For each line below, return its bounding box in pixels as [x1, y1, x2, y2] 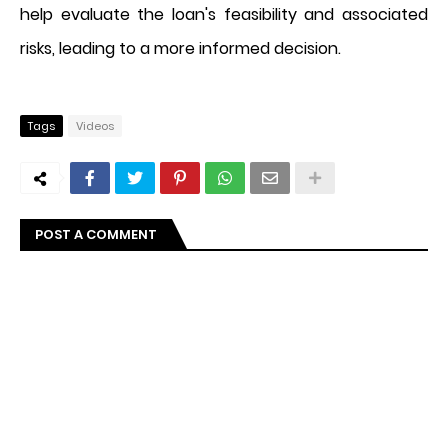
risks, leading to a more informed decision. [20, 36, 341, 60]
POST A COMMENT [35, 224, 157, 244]
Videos [76, 117, 114, 134]
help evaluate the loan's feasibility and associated [20, 2, 428, 26]
